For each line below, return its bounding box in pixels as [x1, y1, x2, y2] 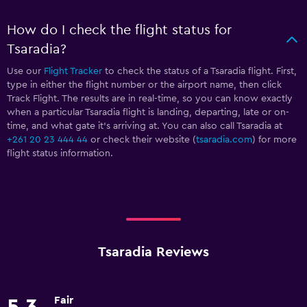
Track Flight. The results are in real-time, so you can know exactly [7, 93, 293, 103]
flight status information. [7, 148, 113, 158]
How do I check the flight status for [7, 23, 232, 37]
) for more [252, 134, 297, 145]
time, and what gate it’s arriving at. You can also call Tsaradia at [7, 121, 282, 131]
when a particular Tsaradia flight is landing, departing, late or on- [7, 107, 289, 117]
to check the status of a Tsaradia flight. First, [102, 66, 297, 76]
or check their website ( [88, 134, 196, 145]
